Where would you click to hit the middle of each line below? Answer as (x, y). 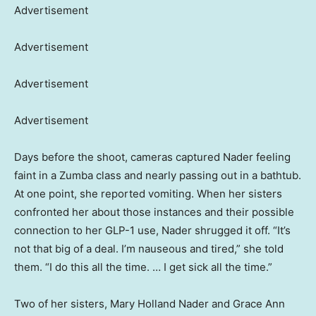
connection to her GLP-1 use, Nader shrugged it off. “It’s (152, 230)
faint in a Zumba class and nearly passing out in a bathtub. (158, 175)
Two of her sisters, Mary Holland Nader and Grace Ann (150, 303)
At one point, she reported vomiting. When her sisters (148, 193)
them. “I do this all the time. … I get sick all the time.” (143, 267)
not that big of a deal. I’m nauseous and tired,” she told (149, 248)
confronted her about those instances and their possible (154, 212)
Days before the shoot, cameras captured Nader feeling (152, 157)
